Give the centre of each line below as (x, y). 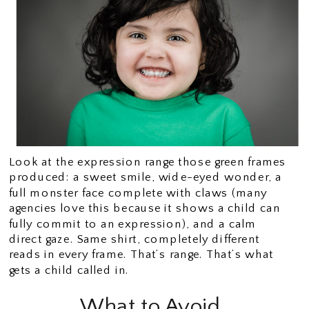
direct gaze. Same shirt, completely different (134, 239)
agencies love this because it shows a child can (144, 208)
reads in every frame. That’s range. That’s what (141, 254)
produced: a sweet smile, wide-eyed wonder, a (145, 177)
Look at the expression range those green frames (147, 162)
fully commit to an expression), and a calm (132, 223)
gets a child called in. (69, 270)
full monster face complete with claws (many (138, 193)
